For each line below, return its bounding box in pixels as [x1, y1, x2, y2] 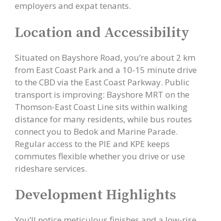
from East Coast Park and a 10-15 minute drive [15, 64, 197, 75]
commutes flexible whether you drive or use [15, 150, 185, 162]
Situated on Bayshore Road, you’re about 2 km [15, 51, 195, 63]
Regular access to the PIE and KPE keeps [15, 138, 170, 149]
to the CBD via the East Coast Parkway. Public [15, 76, 189, 88]
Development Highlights [15, 186, 176, 204]
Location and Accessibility [15, 23, 189, 42]
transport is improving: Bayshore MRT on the [15, 88, 189, 100]
